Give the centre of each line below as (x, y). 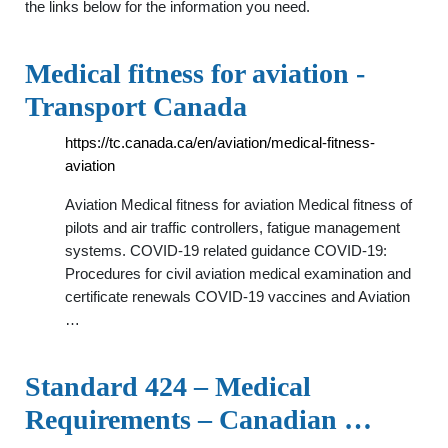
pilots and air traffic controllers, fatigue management (232, 227)
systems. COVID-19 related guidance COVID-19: (226, 250)
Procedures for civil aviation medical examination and (238, 273)
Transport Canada (136, 106)
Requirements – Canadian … (198, 419)
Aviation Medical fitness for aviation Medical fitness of (238, 204)
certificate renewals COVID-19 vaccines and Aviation (237, 296)
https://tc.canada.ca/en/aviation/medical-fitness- (220, 142)
